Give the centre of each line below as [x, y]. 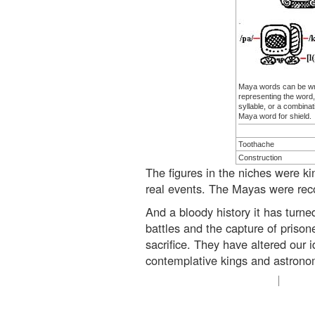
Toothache [256, 144]
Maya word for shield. [275, 116]
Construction [260, 158]
